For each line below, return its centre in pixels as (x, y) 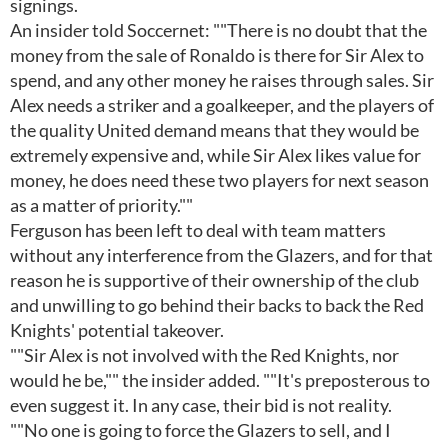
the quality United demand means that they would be (214, 130)
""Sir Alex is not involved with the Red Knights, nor (204, 355)
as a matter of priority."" (101, 205)
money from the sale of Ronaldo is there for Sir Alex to (217, 55)
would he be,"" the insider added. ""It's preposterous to (220, 380)
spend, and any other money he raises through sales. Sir (222, 80)
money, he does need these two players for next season (219, 180)
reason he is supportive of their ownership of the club (214, 280)
